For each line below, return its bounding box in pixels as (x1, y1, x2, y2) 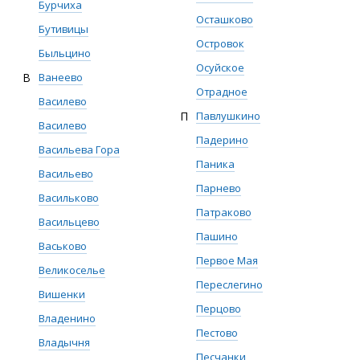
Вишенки (39, 287, 85, 301)
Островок (196, 36, 244, 51)
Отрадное (196, 84, 247, 99)
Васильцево (39, 215, 100, 229)
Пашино (196, 229, 238, 243)
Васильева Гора (39, 142, 120, 157)
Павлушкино (196, 108, 260, 123)
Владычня (39, 335, 90, 350)
